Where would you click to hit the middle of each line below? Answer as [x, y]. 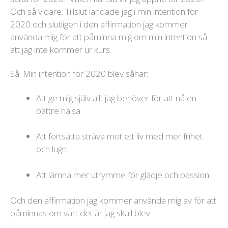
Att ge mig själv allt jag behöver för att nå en [116, 98]
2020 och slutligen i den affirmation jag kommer [99, 24]
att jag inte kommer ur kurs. [61, 50]
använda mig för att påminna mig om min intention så [109, 37]
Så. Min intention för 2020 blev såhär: [79, 74]
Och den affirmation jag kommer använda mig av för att [113, 201]
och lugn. [53, 149]
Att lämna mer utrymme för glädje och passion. [123, 175]
